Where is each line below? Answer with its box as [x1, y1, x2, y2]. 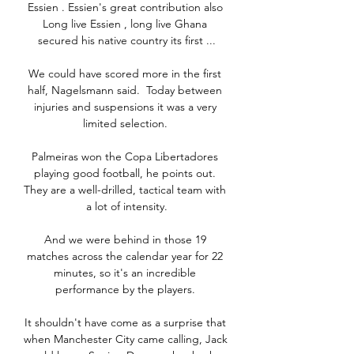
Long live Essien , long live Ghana [43, 17, 207, 32]
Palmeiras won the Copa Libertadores [32, 149, 218, 164]
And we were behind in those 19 [43, 232, 206, 247]
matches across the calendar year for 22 [27, 249, 223, 264]
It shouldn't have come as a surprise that [24, 315, 226, 330]
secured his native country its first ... [37, 33, 216, 48]
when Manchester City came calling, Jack [24, 332, 228, 347]
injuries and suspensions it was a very [33, 100, 217, 115]
